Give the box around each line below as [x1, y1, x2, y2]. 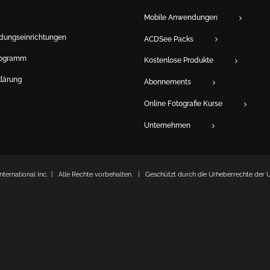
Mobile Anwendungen [144, 13, 218, 22]
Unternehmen [144, 121, 190, 130]
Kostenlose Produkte [144, 56, 213, 65]
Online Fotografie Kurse [144, 99, 222, 108]
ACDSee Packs [144, 34, 193, 43]
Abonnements [144, 78, 191, 87]
